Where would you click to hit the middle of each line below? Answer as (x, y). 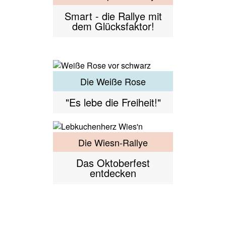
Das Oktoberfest (113, 163)
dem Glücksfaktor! (113, 26)
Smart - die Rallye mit (113, 16)
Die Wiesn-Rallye (113, 142)
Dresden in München (113, 213)
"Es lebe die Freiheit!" (113, 102)
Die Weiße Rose (113, 81)
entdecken (113, 173)
